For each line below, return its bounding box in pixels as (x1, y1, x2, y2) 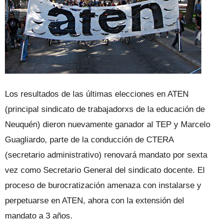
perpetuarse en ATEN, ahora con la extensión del (5, 196, 184, 205)
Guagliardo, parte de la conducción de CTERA (5, 135, 173, 144)
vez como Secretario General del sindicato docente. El (5, 165, 205, 175)
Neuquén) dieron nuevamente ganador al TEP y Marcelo (5, 120, 210, 129)
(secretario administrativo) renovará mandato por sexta (5, 150, 207, 160)
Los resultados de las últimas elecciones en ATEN (5, 89, 189, 99)
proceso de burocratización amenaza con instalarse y (5, 181, 201, 190)
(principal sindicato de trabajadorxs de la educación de (5, 105, 205, 114)
